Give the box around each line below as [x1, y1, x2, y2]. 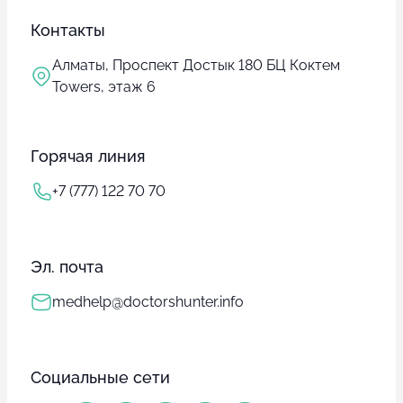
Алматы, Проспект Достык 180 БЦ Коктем [52, 57, 340, 75]
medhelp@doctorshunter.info [52, 293, 244, 311]
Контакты [31, 21, 105, 40]
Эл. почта [31, 257, 103, 277]
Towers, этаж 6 [52, 78, 156, 96]
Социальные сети [31, 368, 170, 388]
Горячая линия [31, 147, 146, 166]
